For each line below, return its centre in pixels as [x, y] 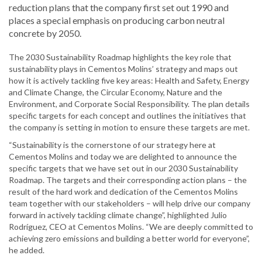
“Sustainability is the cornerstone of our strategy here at [112, 145]
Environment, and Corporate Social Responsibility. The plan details [129, 104]
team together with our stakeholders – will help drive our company [130, 204]
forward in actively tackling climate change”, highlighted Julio [118, 215]
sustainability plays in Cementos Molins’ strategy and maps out [123, 69]
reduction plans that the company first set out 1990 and [119, 8]
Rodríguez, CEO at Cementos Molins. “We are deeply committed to [131, 227]
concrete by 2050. [45, 33]
